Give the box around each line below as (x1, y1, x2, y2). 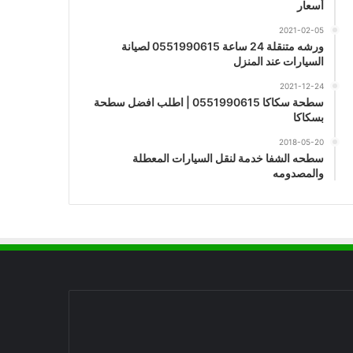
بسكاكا (292, 110, 324, 124)
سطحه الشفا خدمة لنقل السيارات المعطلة (132, 151, 324, 165)
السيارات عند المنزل (232, 54, 324, 69)
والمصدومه (272, 166, 324, 180)
